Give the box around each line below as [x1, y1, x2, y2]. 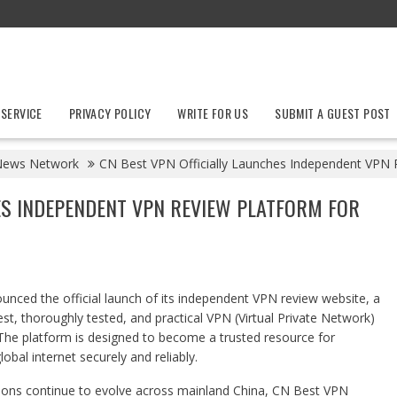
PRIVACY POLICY [68, 104, 152, 122]
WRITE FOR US [177, 104, 249, 122]
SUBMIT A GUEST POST [275, 104, 391, 122]
